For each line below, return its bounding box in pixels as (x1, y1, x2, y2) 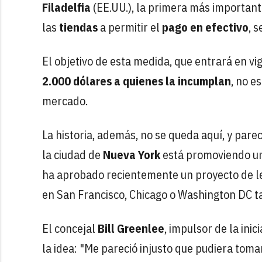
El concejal (42, 220, 98, 236)
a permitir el (98, 19, 162, 35)
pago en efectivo (162, 19, 249, 35)
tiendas (59, 19, 98, 35)
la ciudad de (42, 146, 103, 163)
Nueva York (103, 146, 160, 163)
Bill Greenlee (98, 220, 164, 236)
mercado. (42, 92, 88, 109)
